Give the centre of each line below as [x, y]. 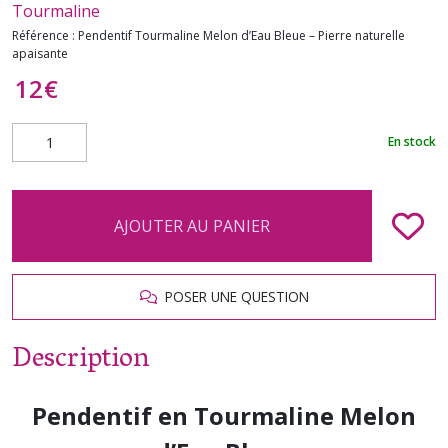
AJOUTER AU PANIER [192, 225]
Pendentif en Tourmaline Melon [224, 415]
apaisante [40, 53]
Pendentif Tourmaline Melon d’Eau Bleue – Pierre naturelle [241, 35]
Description [80, 360]
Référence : [45, 35]
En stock [412, 142]
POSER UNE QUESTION [232, 296]
